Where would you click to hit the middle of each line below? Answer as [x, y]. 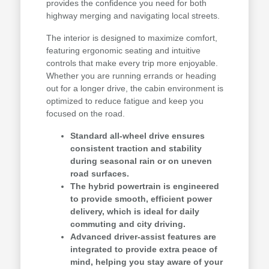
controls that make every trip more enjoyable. [132, 63]
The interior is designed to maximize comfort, [131, 38]
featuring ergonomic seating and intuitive [123, 51]
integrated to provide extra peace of [144, 249]
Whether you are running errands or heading [131, 76]
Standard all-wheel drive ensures [137, 136]
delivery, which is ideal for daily [134, 212]
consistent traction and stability [136, 149]
